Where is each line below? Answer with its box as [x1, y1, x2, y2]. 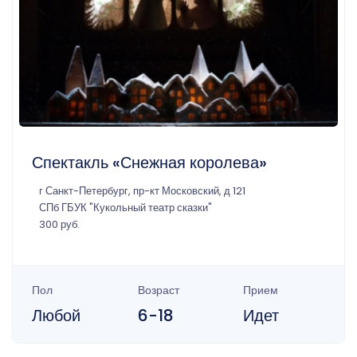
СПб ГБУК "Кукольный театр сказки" [39, 200, 212, 214]
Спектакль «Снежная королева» [32, 151, 267, 174]
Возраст [137, 281, 179, 298]
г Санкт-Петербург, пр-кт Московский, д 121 [39, 183, 245, 198]
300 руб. [39, 217, 80, 231]
